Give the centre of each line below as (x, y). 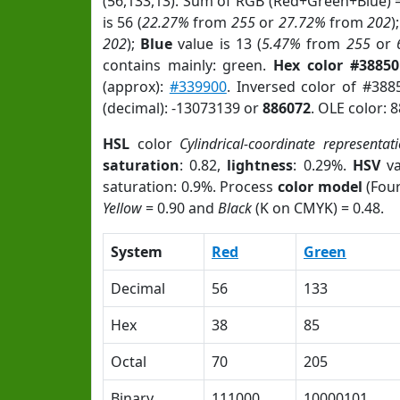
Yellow (122, 208)
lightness (260, 165)
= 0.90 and (180, 208)
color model (320, 187)
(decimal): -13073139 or (183, 108)
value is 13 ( (217, 44)
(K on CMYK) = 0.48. (318, 208)
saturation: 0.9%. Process (190, 187)
